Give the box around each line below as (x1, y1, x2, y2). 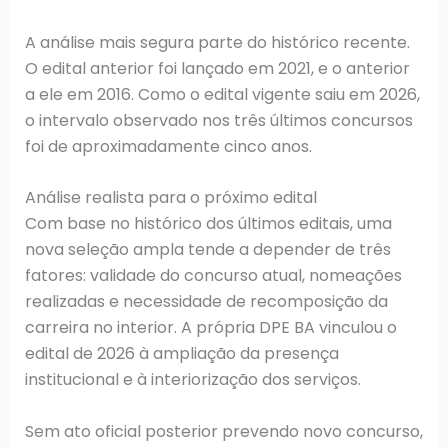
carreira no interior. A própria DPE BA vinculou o (24, 316, 397, 340)
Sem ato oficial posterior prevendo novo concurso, (24, 419, 423, 443)
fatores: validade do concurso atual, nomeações (24, 264, 402, 288)
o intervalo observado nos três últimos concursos (24, 108, 413, 132)
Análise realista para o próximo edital (24, 186, 317, 210)
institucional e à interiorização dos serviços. (24, 368, 361, 392)
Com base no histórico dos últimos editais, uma (24, 212, 392, 236)
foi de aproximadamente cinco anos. (24, 134, 312, 158)
